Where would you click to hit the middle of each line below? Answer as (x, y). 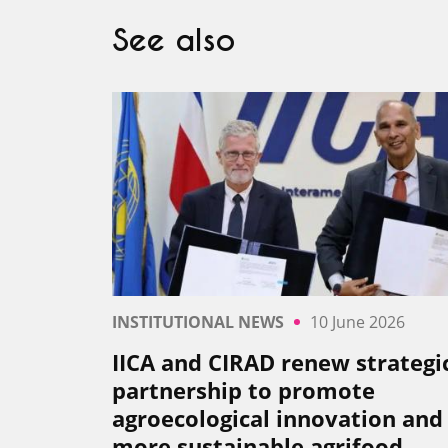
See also (173, 41)
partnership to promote (243, 390)
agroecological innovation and (277, 418)
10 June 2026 (357, 322)
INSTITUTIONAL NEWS (198, 322)
